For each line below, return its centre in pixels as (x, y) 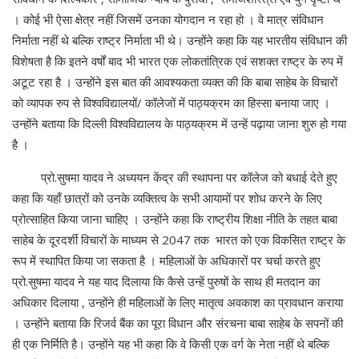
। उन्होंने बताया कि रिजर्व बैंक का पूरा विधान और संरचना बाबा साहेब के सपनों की (177, 323)
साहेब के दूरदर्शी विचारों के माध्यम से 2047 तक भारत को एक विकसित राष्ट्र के (179, 240)
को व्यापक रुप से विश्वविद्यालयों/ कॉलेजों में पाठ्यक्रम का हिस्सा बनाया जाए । (171, 103)
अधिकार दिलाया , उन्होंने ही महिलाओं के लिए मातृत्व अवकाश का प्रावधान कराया (177, 303)
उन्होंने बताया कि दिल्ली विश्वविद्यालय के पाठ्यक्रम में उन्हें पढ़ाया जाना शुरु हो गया (179, 124)
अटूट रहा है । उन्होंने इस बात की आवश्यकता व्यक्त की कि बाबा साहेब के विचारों (175, 82)
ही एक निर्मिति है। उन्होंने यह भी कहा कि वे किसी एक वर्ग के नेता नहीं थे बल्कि (171, 344)
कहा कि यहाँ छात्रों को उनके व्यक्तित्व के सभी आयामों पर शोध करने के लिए (167, 198)
